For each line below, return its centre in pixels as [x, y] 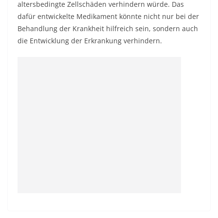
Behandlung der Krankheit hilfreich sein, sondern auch [108, 28]
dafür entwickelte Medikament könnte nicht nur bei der [108, 16]
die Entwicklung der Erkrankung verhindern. [90, 41]
